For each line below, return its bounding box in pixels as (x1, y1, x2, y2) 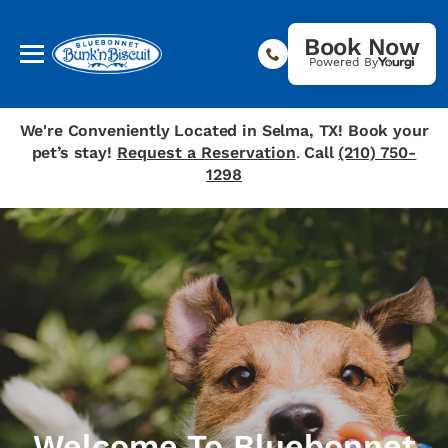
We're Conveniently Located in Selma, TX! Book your (19, 121, 429, 140)
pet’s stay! (31, 143, 117, 162)
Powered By (309, 55, 379, 69)
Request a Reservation (116, 143, 296, 162)
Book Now (303, 33, 420, 61)
